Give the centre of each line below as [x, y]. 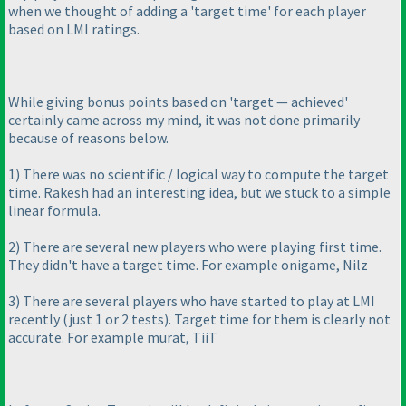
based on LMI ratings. [74, 29]
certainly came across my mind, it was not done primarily [184, 119]
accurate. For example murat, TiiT [113, 337]
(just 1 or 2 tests [113, 319]
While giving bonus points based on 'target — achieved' [178, 101]
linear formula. [54, 210]
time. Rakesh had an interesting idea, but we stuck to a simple [199, 192]
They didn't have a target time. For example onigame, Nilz [188, 264]
